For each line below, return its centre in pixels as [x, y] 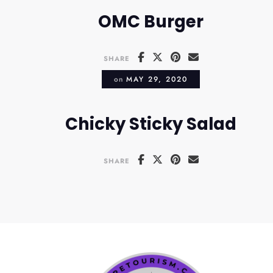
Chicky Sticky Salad [151, 124]
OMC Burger [151, 21]
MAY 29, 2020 [157, 79]
